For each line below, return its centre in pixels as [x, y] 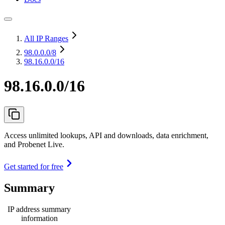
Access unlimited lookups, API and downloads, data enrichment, [106, 135]
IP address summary [39, 209]
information [39, 218]
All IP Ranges [46, 38]
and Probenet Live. [34, 144]
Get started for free [34, 166]
